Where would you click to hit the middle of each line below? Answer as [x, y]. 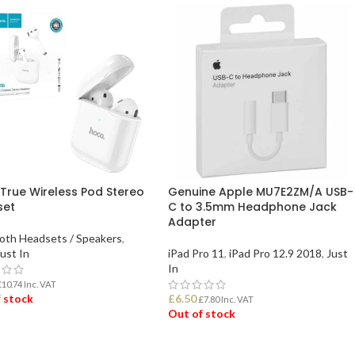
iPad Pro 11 [197, 253]
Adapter [193, 221]
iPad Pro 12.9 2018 [276, 253]
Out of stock [202, 313]
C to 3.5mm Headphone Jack [253, 206]
